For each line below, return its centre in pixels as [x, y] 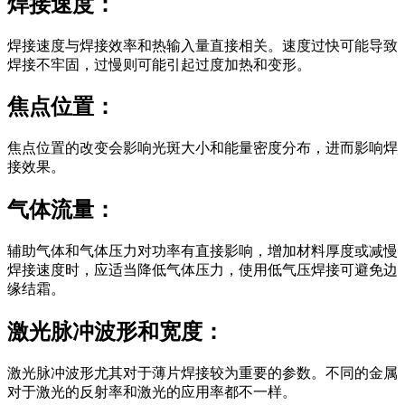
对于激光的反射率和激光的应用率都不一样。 [152, 391]
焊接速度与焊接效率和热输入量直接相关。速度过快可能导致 [202, 45]
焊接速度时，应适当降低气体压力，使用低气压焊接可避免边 [202, 270]
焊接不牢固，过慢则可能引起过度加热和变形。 [159, 64]
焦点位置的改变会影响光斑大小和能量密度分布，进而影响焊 [202, 148]
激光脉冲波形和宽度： [116, 332]
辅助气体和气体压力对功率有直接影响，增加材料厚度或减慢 [202, 251]
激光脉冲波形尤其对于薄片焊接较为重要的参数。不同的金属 [202, 372]
